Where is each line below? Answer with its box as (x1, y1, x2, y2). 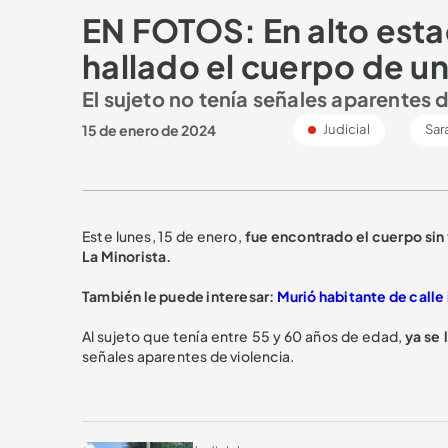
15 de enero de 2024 (82, 120, 216, 139)
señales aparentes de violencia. (82, 346, 295, 365)
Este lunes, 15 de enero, (82, 226, 245, 245)
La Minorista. (82, 246, 172, 265)
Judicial (321, 120, 370, 137)
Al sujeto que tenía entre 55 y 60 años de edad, (82, 326, 406, 345)
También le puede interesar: (82, 286, 277, 305)
